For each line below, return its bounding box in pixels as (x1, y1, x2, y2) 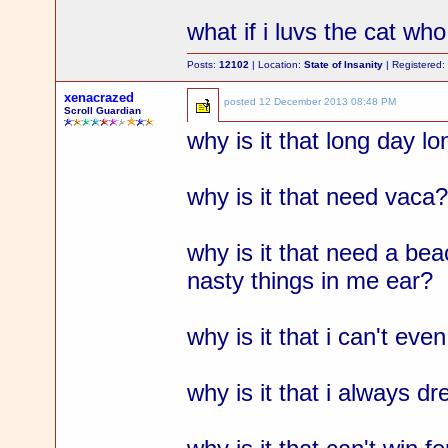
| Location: (249, 59, 305, 70)
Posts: (187, 59, 220, 70)
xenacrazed (64, 90, 135, 105)
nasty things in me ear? (187, 267, 434, 294)
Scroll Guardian (64, 105, 142, 116)
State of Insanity (304, 59, 384, 70)
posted (224, 96, 260, 107)
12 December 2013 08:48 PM (259, 96, 397, 107)
